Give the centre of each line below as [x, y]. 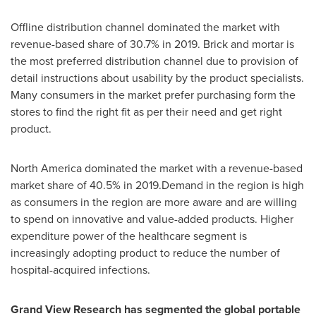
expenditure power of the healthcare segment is [129, 236]
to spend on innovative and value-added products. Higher [152, 219]
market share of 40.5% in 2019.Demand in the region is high [157, 185]
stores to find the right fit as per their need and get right [146, 112]
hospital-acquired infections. [80, 270]
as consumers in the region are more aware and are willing [154, 202]
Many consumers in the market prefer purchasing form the [153, 95]
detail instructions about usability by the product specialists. [157, 78]
